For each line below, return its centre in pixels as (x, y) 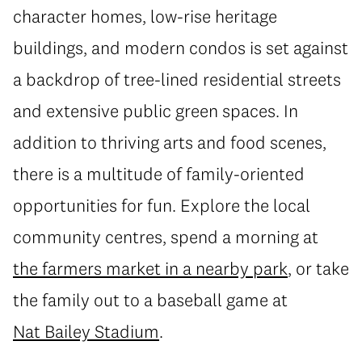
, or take (318, 268)
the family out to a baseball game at (150, 300)
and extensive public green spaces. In (156, 111)
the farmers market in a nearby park (150, 268)
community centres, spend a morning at (166, 237)
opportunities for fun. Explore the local (162, 205)
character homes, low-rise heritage (145, 16)
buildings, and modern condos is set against (181, 48)
